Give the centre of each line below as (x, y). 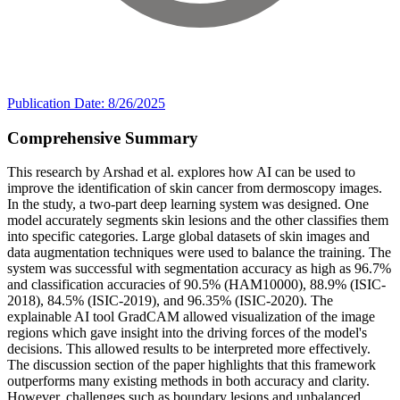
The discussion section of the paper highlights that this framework (192, 365)
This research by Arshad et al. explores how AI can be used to (181, 172)
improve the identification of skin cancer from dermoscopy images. (195, 188)
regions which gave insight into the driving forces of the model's (187, 333)
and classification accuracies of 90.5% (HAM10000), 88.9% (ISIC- (196, 285)
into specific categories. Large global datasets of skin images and (188, 237)
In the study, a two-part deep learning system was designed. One (188, 204)
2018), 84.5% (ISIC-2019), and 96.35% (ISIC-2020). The (170, 301)
